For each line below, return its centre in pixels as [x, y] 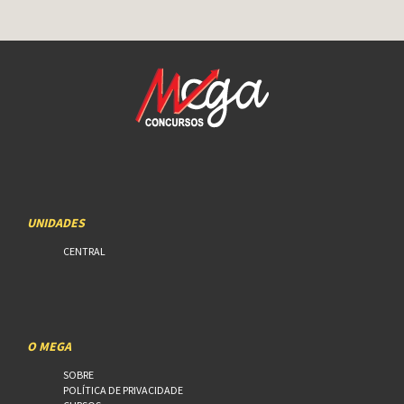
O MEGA [49, 346]
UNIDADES [56, 222]
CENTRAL [84, 251]
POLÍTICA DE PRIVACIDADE [123, 390]
